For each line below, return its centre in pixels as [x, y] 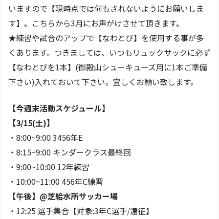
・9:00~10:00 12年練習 [49, 166]
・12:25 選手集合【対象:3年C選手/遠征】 [81, 210]
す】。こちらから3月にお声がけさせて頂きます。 [96, 23]
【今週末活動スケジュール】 [59, 108]
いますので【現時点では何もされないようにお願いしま [106, 8]
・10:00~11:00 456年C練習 [56, 181]
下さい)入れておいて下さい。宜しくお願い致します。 [103, 81]
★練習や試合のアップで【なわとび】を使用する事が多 [106, 37]
